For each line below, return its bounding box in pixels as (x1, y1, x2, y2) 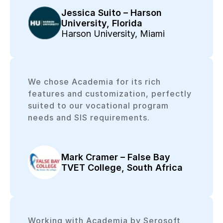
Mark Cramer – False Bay (61, 151, 171, 162)
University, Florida (61, 18, 143, 29)
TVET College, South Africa (61, 162, 183, 173)
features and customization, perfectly (27, 88, 192, 99)
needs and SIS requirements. (27, 112, 150, 122)
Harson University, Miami (61, 28, 165, 39)
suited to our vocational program (27, 100, 169, 111)
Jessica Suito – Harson (61, 7, 162, 18)
